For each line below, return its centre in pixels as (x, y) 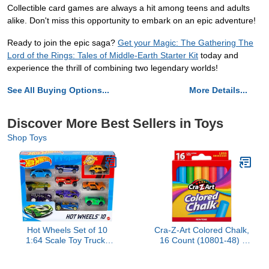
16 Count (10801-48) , (202, 240)
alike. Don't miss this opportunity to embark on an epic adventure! (131, 21)
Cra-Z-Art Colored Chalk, (202, 230)
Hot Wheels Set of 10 (67, 230)
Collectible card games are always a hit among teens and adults (128, 8)
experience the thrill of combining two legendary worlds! (113, 68)
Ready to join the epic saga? (62, 43)
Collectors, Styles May (67, 261)
